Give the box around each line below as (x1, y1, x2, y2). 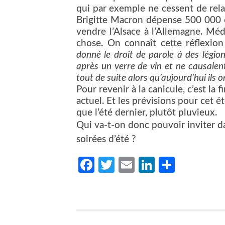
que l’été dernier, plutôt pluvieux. (76, 107, 219, 118)
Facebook (94, 156, 162, 173)
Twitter (115, 156, 165, 173)
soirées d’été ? (76, 134, 136, 144)
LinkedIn (155, 156, 214, 173)
